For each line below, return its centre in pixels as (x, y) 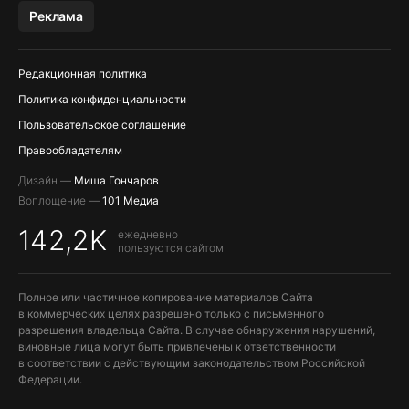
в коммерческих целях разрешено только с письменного (171, 314)
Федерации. (50, 380)
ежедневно (148, 234)
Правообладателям (70, 151)
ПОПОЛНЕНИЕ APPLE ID (87, 44)
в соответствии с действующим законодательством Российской (192, 363)
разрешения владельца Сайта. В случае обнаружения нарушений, (197, 330)
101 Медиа (131, 201)
